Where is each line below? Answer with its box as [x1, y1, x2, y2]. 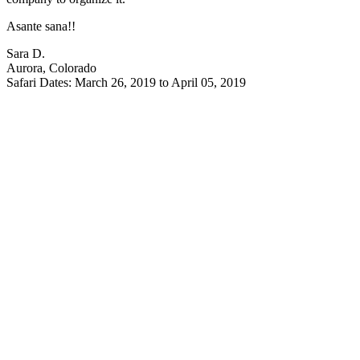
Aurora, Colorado [6, 60, 96, 75]
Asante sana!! [6, 18, 76, 33]
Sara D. [6, 46, 45, 60]
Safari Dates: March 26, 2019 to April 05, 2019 [6, 75, 246, 89]
